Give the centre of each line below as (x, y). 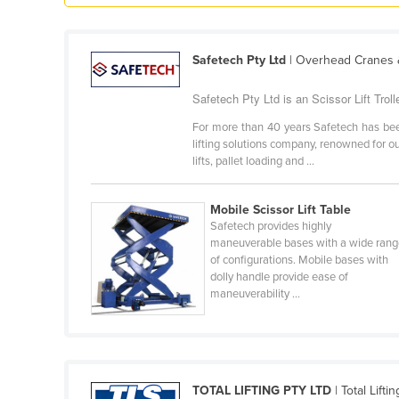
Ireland (121, 300)
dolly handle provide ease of (280, 277)
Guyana (123, 15)
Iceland (122, 158)
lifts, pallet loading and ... (254, 161)
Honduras (129, 101)
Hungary (126, 129)
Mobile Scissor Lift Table (281, 209)
